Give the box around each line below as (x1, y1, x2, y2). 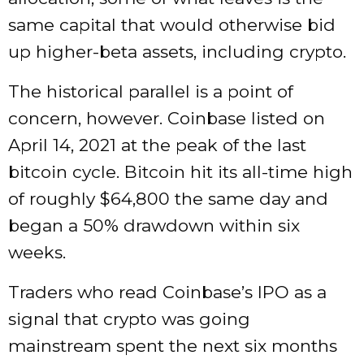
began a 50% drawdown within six (8, 215, 300, 236)
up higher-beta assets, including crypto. (8, 41, 346, 63)
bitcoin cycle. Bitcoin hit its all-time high (8, 162, 353, 183)
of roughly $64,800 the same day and (8, 188, 328, 210)
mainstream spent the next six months (8, 336, 337, 357)
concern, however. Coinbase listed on (8, 108, 325, 129)
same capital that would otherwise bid (8, 15, 336, 36)
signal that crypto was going (8, 309, 250, 330)
